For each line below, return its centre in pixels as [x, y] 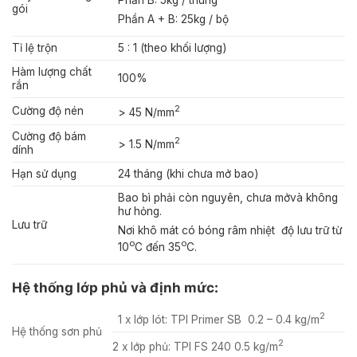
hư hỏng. [139, 212]
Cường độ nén [48, 111]
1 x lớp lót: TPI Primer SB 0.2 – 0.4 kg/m [218, 319]
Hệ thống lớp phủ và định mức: [115, 288]
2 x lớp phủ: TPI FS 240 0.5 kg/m [195, 346]
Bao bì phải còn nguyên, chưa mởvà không [228, 198]
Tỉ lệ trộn [35, 48]
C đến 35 [157, 247]
